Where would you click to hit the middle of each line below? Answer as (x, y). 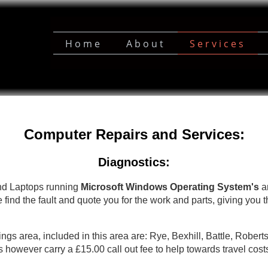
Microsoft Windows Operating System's (170, 187)
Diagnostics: (134, 162)
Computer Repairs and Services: (134, 134)
